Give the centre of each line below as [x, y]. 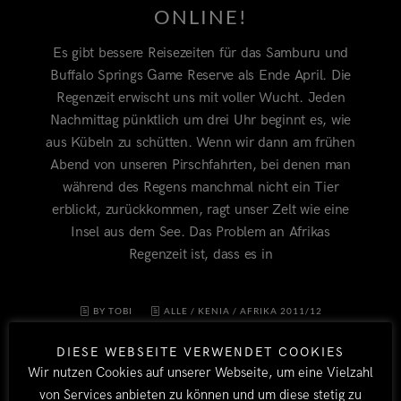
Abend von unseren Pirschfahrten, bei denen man [200, 166]
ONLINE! [200, 17]
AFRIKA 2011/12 [281, 311]
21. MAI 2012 [185, 331]
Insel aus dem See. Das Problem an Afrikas [200, 233]
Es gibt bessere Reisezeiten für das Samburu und [200, 54]
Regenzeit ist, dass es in [200, 255]
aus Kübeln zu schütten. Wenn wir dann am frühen [200, 143]
